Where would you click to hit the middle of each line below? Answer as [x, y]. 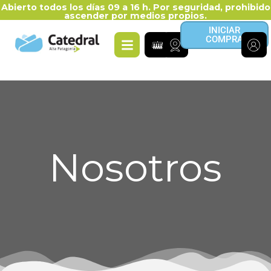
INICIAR [224, 30]
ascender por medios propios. [135, 16]
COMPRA [224, 39]
